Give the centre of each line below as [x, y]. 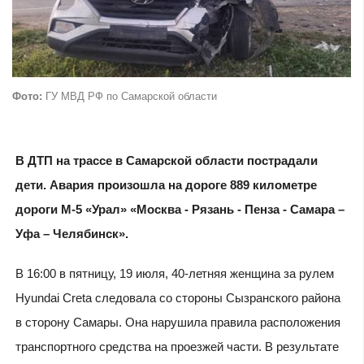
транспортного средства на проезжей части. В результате [177, 347]
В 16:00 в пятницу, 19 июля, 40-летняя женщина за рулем [174, 274]
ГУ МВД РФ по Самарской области [130, 97]
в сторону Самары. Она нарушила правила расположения [178, 323]
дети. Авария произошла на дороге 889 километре [166, 185]
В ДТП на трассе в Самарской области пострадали [166, 161]
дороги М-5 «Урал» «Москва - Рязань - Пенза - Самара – [180, 210]
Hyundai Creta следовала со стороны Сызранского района [178, 298]
